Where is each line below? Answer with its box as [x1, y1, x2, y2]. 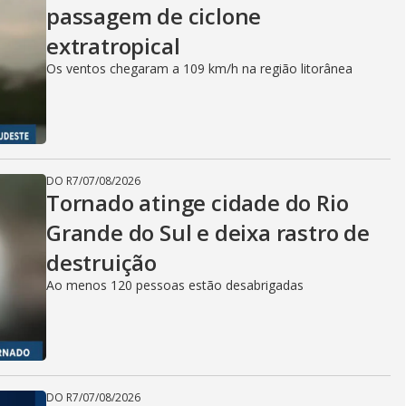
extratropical [46, 31, 180, 61]
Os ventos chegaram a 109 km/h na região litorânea [46, 60, 353, 77]
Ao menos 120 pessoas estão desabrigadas [46, 276, 304, 294]
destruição [46, 247, 158, 277]
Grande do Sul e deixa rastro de [46, 217, 370, 247]
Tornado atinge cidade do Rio [46, 188, 349, 217]
